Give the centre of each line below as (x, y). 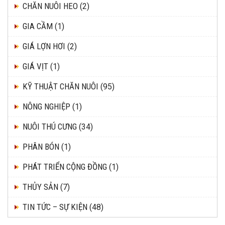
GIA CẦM (38, 26)
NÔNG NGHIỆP (46, 106)
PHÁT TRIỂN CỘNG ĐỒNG (65, 166)
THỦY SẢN (40, 187)
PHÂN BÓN (41, 146)
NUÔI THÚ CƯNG (50, 126)
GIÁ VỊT (35, 66)
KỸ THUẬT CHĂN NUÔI (61, 86)
